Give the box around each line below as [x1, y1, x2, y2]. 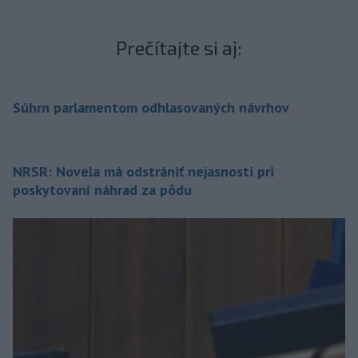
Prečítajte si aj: [116, 35, 242, 59]
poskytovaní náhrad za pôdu [13, 180, 192, 199]
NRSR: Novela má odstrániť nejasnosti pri [13, 161, 274, 181]
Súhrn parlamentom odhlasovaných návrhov [13, 97, 289, 117]
